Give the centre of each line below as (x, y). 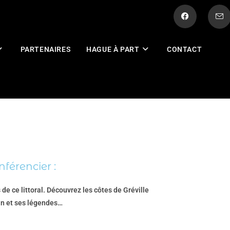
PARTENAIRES (46, 49)
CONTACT (185, 49)
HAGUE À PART (113, 49)
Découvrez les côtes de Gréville (98, 190)
